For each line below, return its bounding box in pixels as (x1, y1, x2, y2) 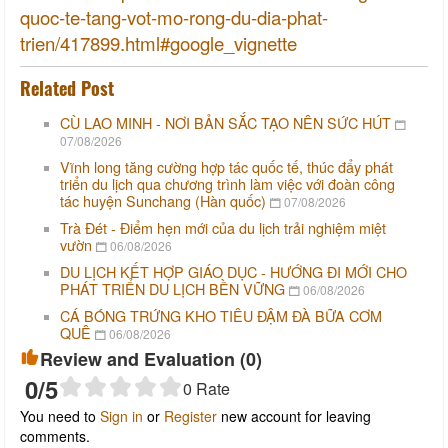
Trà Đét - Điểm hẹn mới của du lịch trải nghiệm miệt (60, 216, 386, 238)
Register (164, 405, 217, 426)
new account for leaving (217, 405, 371, 426)
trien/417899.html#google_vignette (20, 29, 297, 56)
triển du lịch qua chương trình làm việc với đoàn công (60, 172, 395, 194)
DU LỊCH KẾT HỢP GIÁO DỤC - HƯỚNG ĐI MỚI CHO (60, 260, 407, 282)
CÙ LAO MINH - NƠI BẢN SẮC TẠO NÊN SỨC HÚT (60, 111, 391, 133)
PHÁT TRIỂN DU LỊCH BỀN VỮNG (60, 277, 285, 299)
